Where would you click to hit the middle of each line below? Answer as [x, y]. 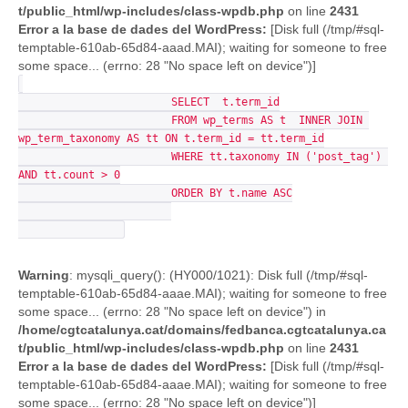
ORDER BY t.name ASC [95, 193]
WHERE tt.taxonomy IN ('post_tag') [95, 157]
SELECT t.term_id [95, 102]
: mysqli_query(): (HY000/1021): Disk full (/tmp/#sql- [219, 275]
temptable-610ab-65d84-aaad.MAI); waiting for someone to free [203, 47]
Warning [44, 275]
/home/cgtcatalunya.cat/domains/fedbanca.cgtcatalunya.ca [202, 330]
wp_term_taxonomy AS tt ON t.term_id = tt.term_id [171, 138]
